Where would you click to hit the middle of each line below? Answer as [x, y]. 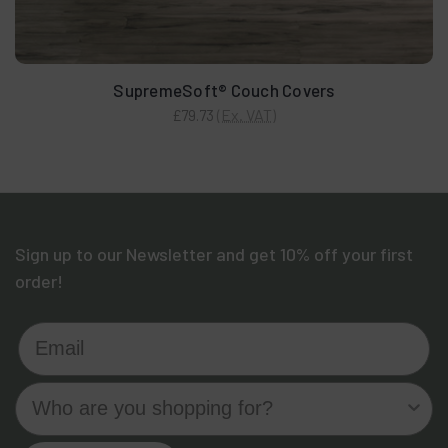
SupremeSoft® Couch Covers [224, 89]
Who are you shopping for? [144, 391]
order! [39, 280]
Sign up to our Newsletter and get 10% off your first [214, 253]
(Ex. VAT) [246, 114]
